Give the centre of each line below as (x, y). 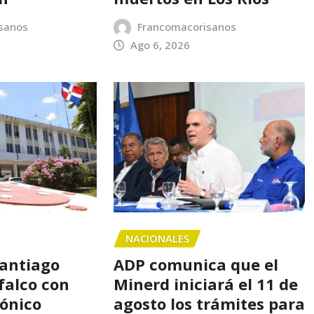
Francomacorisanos (187, 27)
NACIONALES (157, 239)
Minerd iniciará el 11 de (205, 284)
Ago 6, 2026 (161, 45)
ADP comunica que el (196, 265)
